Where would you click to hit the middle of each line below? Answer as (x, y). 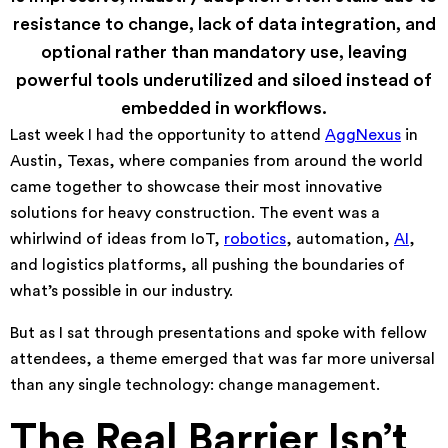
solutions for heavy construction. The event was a (195, 213)
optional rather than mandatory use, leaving (224, 52)
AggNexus (363, 135)
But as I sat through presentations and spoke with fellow (218, 333)
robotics (255, 239)
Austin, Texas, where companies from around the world (216, 161)
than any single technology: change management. (195, 385)
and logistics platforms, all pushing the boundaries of (207, 265)
